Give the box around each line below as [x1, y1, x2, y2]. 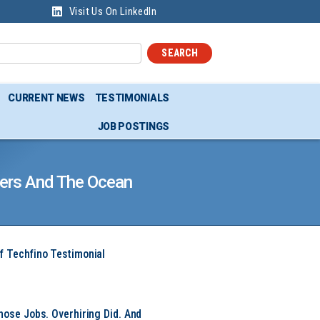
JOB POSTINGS [97, 121, 169, 132]
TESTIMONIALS [94, 92, 169, 104]
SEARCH [161, 46, 198, 59]
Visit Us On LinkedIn [69, 5, 156, 18]
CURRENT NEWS [8, 92, 85, 104]
